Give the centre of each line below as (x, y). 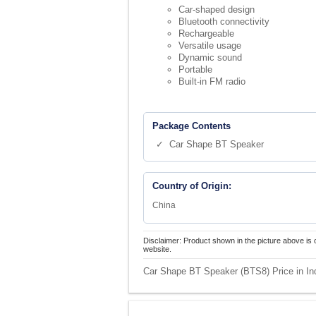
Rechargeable (206, 34)
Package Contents (192, 126)
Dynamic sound (210, 57)
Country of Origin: (192, 186)
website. (157, 249)
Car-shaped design (217, 10)
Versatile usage (210, 45)
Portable (195, 69)
